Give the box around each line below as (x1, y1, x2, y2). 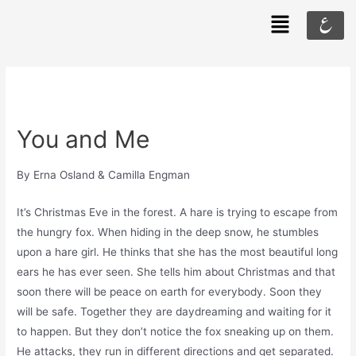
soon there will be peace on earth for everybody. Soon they (17, 284, 323, 298)
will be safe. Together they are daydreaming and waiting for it (17, 304, 332, 318)
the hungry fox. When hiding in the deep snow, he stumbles (17, 225, 319, 238)
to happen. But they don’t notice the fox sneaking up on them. (17, 324, 335, 338)
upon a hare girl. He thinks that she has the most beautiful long (17, 245, 339, 258)
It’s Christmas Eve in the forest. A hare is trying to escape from (17, 205, 339, 219)
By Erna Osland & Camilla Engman (17, 168, 191, 181)
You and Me (17, 124, 150, 153)
